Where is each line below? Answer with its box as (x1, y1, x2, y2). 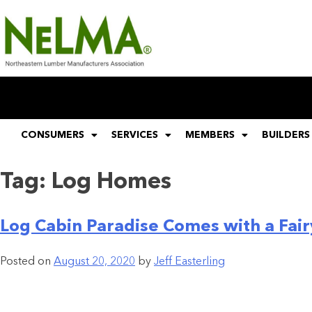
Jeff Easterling (154, 256, 225, 267)
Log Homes (52, 171, 171, 194)
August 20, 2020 (54, 256, 135, 267)
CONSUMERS (21, 130, 84, 140)
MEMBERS (185, 130, 235, 140)
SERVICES (111, 130, 158, 140)
